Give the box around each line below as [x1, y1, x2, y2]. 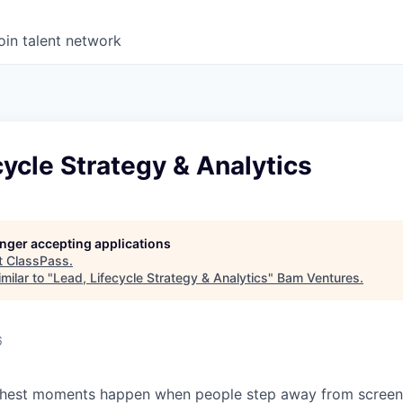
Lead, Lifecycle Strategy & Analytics [53, 270, 268, 285]
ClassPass [6, 253, 69, 268]
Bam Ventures [277, 270, 360, 285]
